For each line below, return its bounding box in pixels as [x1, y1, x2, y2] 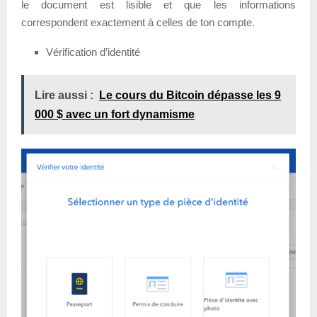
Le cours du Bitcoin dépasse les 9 [99, 89, 281, 102]
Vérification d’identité [46, 46, 140, 59]
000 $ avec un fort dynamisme [35, 108, 195, 121]
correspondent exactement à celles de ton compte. [21, 16, 255, 29]
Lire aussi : [35, 89, 93, 102]
